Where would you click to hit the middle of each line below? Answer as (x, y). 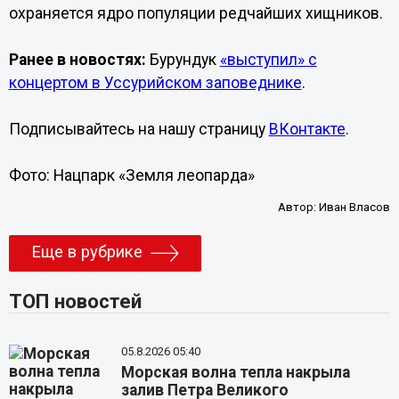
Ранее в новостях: (77, 60)
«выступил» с (268, 60)
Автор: (299, 207)
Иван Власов (355, 207)
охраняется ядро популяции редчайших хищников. (195, 13)
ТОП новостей (75, 301)
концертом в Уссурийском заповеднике (155, 83)
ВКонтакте (307, 129)
